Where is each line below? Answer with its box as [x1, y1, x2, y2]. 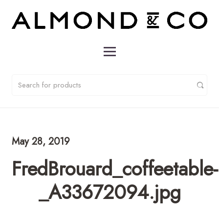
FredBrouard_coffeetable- [12, 154, 218, 183]
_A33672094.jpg [38, 177, 181, 206]
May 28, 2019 [12, 134, 70, 149]
